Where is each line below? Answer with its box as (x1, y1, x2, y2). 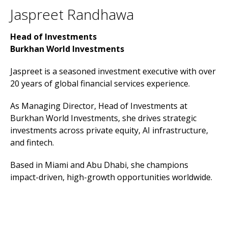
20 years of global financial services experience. (10, 78, 190, 89)
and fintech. (10, 137, 54, 148)
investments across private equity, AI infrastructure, (10, 125, 208, 136)
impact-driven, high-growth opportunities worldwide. (10, 172, 212, 183)
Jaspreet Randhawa (10, 5, 134, 24)
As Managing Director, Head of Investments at (10, 100, 187, 111)
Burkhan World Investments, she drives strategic (10, 112, 196, 124)
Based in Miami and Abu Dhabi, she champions (10, 159, 188, 170)
